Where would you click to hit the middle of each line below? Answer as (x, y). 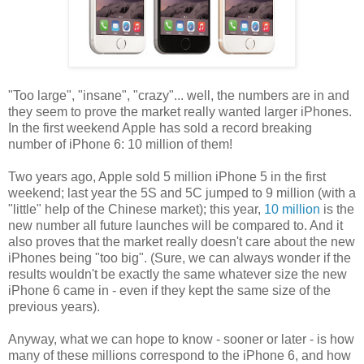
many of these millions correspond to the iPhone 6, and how (180, 355)
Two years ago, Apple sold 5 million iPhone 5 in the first (167, 176)
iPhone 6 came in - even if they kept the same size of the (169, 290)
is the (337, 209)
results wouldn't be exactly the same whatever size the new (178, 274)
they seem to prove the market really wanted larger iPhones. (180, 111)
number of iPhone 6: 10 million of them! (120, 144)
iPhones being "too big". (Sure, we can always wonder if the (180, 258)
